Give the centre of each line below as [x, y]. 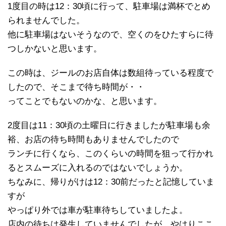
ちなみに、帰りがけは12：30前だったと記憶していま [111, 182]
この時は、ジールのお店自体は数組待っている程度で [110, 73]
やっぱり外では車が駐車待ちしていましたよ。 [98, 210]
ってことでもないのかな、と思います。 [85, 101]
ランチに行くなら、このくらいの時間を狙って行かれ [110, 154]
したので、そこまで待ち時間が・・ [76, 87]
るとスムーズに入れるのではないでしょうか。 [98, 168]
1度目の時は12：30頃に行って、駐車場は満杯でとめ [109, 7]
